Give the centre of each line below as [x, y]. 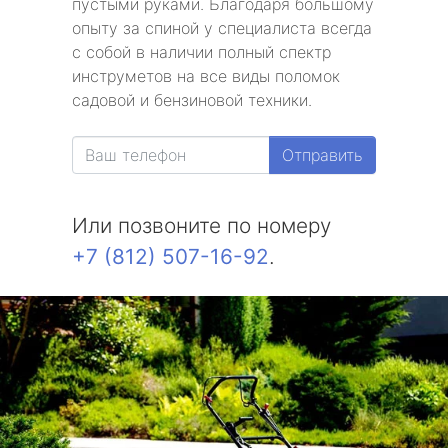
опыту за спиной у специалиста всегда [222, 28]
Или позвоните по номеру [201, 225]
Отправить [322, 155]
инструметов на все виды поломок [206, 76]
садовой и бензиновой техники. [192, 100]
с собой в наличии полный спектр [201, 52]
